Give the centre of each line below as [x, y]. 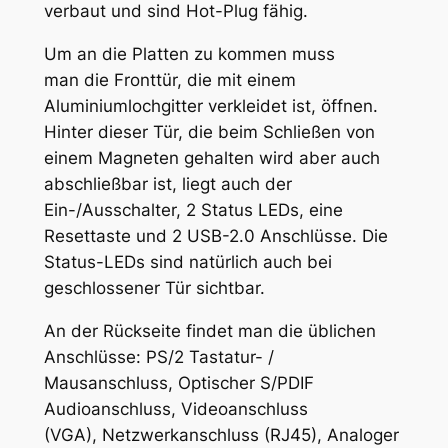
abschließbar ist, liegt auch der [167, 184]
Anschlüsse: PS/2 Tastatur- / [158, 357]
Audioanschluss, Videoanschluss [175, 409]
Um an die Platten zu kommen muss [189, 54]
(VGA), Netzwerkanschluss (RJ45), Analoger [221, 435]
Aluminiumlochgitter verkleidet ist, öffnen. [210, 106]
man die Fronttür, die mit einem [169, 80]
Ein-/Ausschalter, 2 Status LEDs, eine [193, 210]
